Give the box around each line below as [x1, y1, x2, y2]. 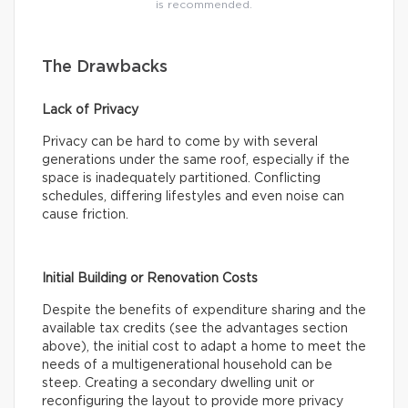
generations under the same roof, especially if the [42, 154, 350, 168]
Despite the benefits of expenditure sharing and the [42, 304, 366, 318]
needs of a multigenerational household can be [42, 359, 332, 372]
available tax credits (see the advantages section [42, 322, 348, 336]
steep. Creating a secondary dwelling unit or [42, 377, 314, 391]
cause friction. [42, 209, 128, 222]
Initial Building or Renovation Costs [42, 272, 258, 286]
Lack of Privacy [42, 104, 138, 117]
